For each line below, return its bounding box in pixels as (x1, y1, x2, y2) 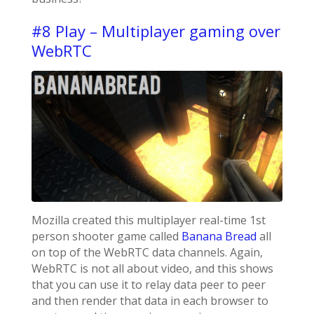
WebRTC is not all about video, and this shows (31, 261, 273, 277)
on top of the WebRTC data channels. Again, (31, 245, 263, 261)
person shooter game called (31, 228, 182, 245)
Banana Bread (181, 228, 257, 245)
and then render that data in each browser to (31, 293, 268, 309)
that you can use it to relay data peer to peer (31, 277, 266, 293)
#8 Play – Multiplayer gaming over (31, 20, 280, 42)
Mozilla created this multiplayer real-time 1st (31, 212, 266, 228)
